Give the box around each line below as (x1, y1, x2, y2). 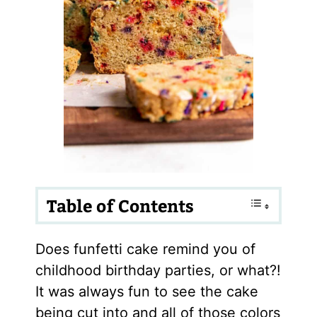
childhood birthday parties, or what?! (35, 261, 281, 279)
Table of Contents (46, 194, 194, 217)
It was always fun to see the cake (35, 282, 258, 300)
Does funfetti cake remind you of (35, 240, 255, 258)
